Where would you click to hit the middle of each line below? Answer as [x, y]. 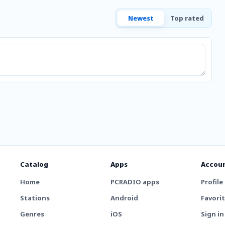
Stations [35, 198]
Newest [141, 18]
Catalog [34, 164]
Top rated [187, 18]
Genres [32, 214]
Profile [212, 182]
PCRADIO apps [135, 182]
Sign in [212, 214]
